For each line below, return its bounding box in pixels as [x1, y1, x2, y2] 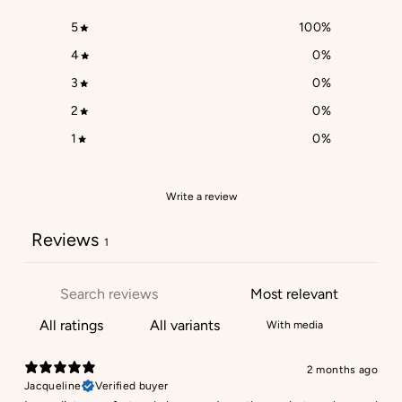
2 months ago [306, 363, 378, 376]
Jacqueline [24, 380, 82, 393]
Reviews [31, 229, 99, 251]
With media [267, 319, 323, 332]
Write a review [165, 190, 237, 204]
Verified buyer [94, 380, 169, 393]
